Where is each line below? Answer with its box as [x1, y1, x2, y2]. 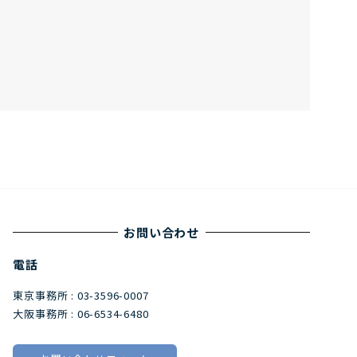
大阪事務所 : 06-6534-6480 [13, 305, 149, 321]
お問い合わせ [124, 223, 200, 241]
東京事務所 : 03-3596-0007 [13, 287, 149, 303]
